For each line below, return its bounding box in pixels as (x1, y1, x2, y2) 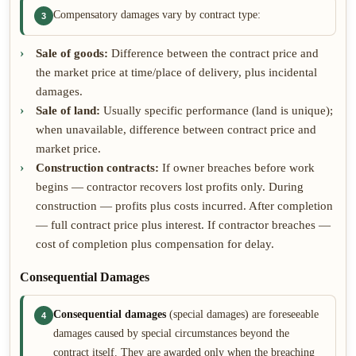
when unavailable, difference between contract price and (36, 123, 316, 136)
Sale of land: (36, 104, 100, 117)
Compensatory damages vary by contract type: (53, 9, 261, 21)
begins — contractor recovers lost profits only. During (36, 180, 304, 193)
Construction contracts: (36, 161, 159, 174)
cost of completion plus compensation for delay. (36, 238, 274, 250)
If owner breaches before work (159, 161, 315, 174)
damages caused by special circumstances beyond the (53, 327, 289, 339)
